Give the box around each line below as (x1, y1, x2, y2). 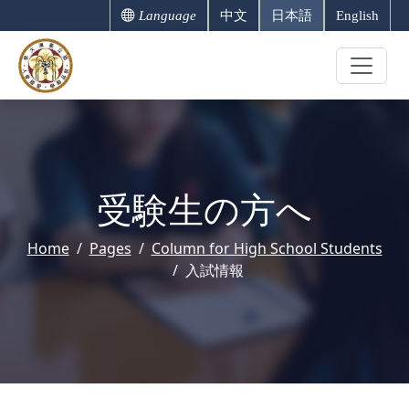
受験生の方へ (97, 184, 312, 233)
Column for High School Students (151, 238, 383, 258)
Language (135, 8, 196, 23)
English (336, 8, 379, 23)
